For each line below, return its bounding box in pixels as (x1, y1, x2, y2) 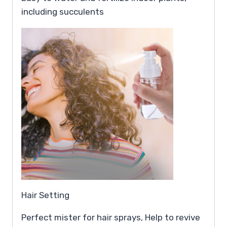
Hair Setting (21, 190, 69, 200)
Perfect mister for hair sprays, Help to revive (21, 212, 200, 222)
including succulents (21, 6, 104, 17)
